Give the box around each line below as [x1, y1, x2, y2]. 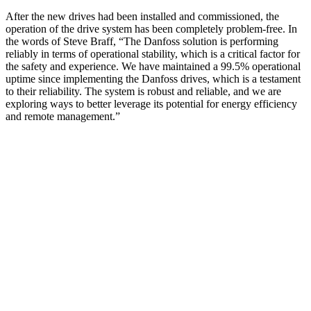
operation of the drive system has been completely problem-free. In [6, 23, 297, 35]
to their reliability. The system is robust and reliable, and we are [6, 85, 281, 98]
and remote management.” [6, 110, 120, 123]
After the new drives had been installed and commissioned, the [6, 10, 279, 23]
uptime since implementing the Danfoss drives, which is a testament [6, 73, 301, 85]
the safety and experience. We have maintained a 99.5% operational [6, 60, 301, 73]
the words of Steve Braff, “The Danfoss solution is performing [6, 35, 278, 48]
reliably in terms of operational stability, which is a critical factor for [6, 48, 300, 60]
